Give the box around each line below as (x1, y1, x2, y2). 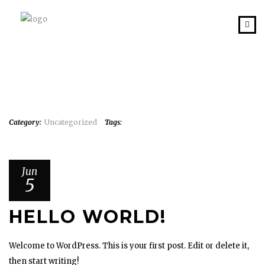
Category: (9, 118, 41, 127)
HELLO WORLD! (9, 206, 166, 228)
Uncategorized (44, 118, 97, 127)
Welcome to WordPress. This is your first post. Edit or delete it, (9, 241, 249, 251)
